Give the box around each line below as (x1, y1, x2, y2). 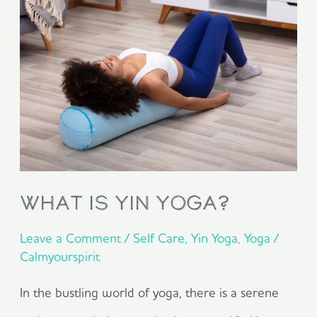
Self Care (133, 229, 185, 246)
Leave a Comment (20, 229, 122, 246)
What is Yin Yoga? (20, 190, 231, 217)
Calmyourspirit (20, 248, 100, 265)
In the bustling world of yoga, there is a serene (20, 284, 279, 301)
